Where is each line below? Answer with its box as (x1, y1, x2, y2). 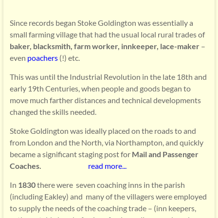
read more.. (88, 161, 125, 170)
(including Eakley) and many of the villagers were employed (9, 192, 207, 201)
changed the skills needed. (9, 107, 96, 116)
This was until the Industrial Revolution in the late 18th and (9, 72, 207, 81)
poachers (27, 53, 58, 62)
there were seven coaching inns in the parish (35, 180, 185, 189)
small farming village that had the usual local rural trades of (9, 30, 205, 39)
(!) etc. (57, 53, 80, 62)
